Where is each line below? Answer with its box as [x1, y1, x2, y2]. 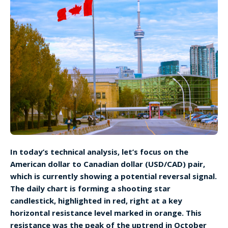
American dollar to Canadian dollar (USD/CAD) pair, [10, 158, 205, 169]
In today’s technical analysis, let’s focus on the [10, 146, 188, 157]
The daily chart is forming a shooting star [10, 183, 170, 193]
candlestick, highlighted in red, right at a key [10, 195, 182, 206]
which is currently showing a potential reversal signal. [10, 170, 217, 181]
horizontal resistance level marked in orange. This [10, 207, 202, 218]
